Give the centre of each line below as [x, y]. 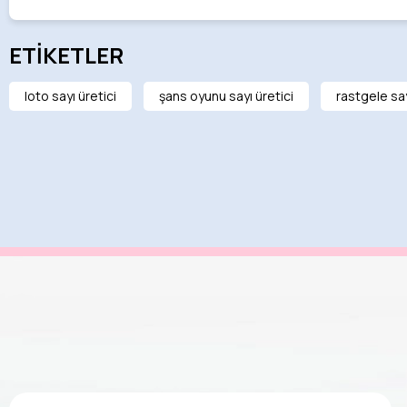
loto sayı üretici [70, 96]
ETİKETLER [66, 55]
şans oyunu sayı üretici [226, 96]
